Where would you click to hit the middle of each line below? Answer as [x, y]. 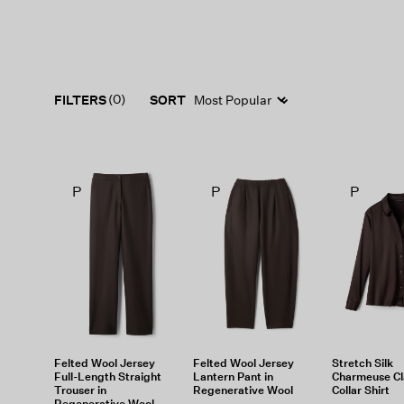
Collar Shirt [360, 390]
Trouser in [80, 390]
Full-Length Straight [108, 376]
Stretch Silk [362, 363]
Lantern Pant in [233, 376]
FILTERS [80, 99]
